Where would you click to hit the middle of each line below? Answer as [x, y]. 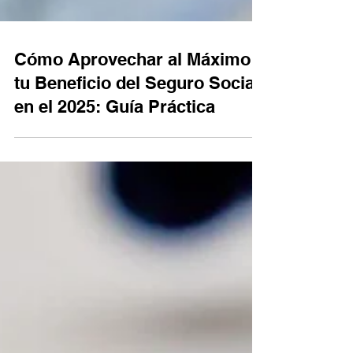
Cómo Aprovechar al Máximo [132, 248]
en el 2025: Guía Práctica [115, 295]
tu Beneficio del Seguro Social [137, 272]
